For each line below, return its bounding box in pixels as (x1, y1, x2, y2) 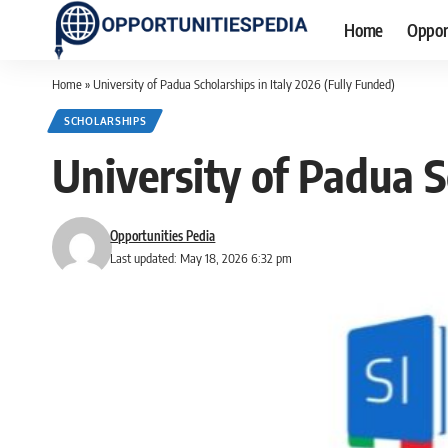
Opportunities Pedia (110, 228, 216, 244)
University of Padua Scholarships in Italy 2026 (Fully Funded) (93, 76, 395, 92)
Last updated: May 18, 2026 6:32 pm (110, 250, 293, 266)
